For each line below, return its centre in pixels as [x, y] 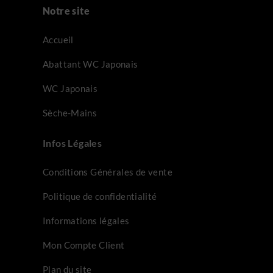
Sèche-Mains [70, 113]
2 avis [89, 94]
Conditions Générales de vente [108, 172]
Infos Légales [73, 143]
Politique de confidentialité [100, 197]
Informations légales [86, 221]
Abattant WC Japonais [90, 64]
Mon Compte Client [84, 245]
